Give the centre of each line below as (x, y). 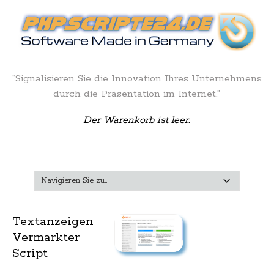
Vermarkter (46, 237)
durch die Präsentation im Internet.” (137, 94)
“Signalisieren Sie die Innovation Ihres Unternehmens (137, 79)
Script (30, 253)
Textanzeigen (53, 221)
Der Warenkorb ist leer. (137, 120)
